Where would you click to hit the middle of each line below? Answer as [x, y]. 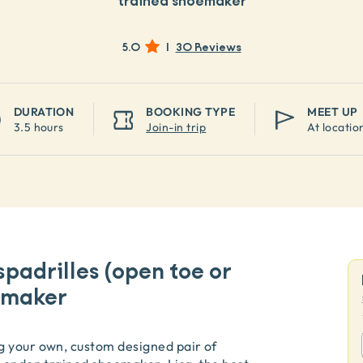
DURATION [44, 111]
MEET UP [333, 111]
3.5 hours [38, 127]
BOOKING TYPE [191, 111]
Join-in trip [176, 127]
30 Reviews [208, 48]
